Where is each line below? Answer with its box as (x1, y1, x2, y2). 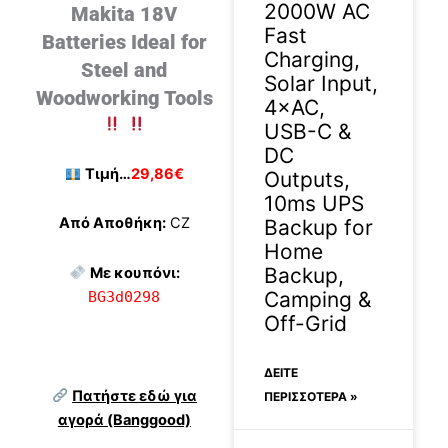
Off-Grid (264, 310, 347, 336)
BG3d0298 (88, 287, 161, 305)
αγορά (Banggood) (57, 410, 191, 429)
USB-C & (264, 118, 351, 144)
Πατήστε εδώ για (72, 386, 198, 405)
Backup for (264, 214, 373, 240)
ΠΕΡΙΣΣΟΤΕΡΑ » (264, 388, 358, 404)
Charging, (264, 46, 360, 72)
